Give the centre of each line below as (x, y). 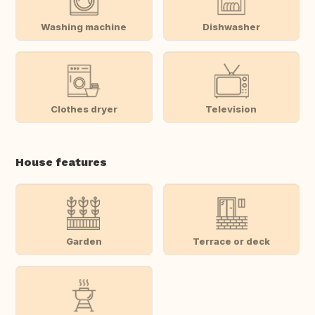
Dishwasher (231, 26)
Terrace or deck (231, 241)
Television (231, 109)
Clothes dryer (84, 109)
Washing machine (84, 26)
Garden (84, 241)
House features (61, 162)
